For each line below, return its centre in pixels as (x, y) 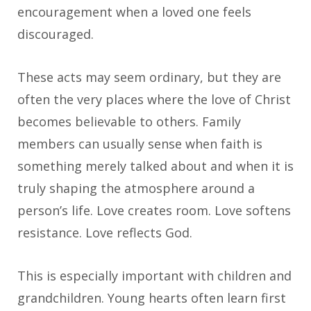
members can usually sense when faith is (140, 144)
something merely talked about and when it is (155, 166)
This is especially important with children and (154, 276)
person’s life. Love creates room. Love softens (154, 211)
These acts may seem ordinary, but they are (149, 77)
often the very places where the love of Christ (154, 100)
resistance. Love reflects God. (105, 233)
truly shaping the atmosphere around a (136, 188)
